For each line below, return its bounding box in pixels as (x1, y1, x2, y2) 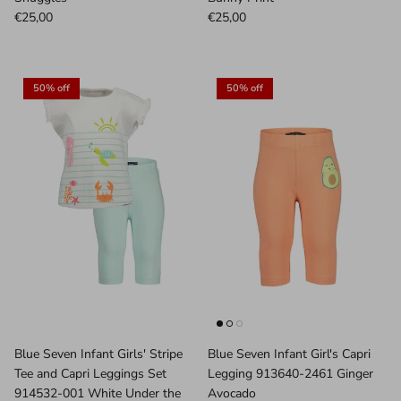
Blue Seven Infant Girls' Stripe (14, 346, 183, 363)
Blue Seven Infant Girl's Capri (208, 346, 371, 363)
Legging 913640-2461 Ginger (208, 365, 373, 383)
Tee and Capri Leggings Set (14, 365, 166, 383)
